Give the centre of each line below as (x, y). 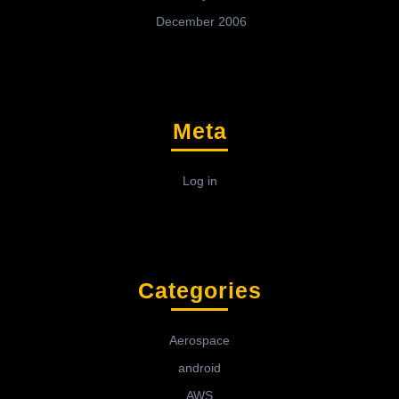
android (199, 368)
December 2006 (201, 22)
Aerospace (199, 341)
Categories (199, 291)
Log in (199, 181)
